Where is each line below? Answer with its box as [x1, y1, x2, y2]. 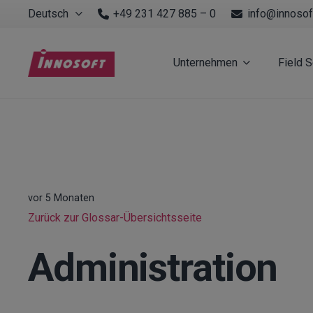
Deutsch [28, 7, 68, 20]
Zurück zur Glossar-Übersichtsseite [28, 211, 202, 225]
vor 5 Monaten [28, 192, 94, 205]
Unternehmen [173, 56, 238, 69]
